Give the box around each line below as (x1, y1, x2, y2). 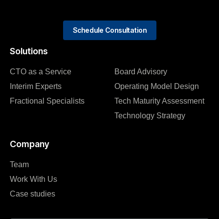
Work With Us (10, 175, 57, 183)
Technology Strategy (114, 111, 185, 120)
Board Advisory (114, 67, 167, 76)
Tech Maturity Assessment (114, 96, 204, 105)
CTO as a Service (10, 67, 71, 76)
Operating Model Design (114, 82, 199, 90)
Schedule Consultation (72, 25, 147, 34)
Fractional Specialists (10, 96, 85, 105)
